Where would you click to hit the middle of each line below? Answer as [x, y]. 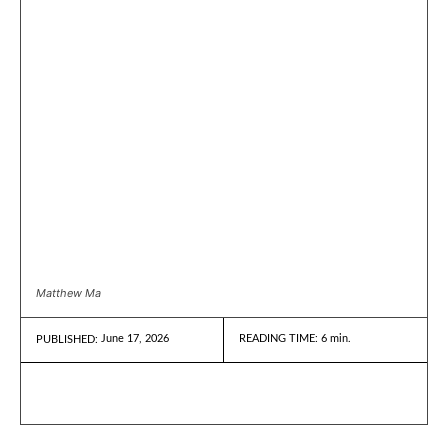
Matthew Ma [68, 293]
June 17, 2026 [135, 339]
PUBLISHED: [67, 340]
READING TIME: [280, 339]
